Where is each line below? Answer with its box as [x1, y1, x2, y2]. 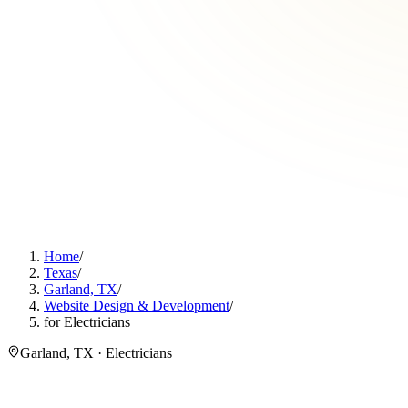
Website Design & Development [44, 298, 229, 313]
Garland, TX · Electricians [20, 345, 172, 361]
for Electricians [44, 314, 130, 330]
